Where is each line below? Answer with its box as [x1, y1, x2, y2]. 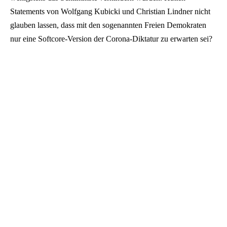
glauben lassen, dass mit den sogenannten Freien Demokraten [10, 20, 206, 29]
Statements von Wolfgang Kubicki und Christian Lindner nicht [10, 7, 210, 16]
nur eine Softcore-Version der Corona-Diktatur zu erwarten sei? [10, 34, 212, 43]
